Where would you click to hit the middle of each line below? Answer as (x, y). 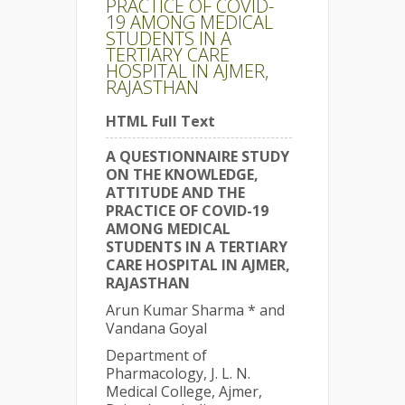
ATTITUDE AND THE (175, 193)
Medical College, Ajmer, (184, 391)
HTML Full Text (160, 121)
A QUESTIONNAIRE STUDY (198, 156)
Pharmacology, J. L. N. (178, 373)
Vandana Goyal (156, 328)
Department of (156, 355)
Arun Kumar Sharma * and (195, 310)
